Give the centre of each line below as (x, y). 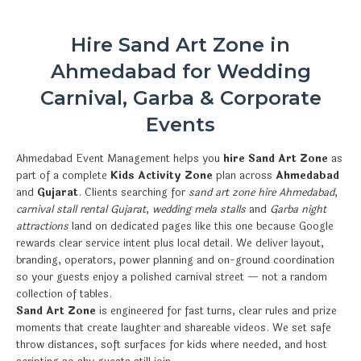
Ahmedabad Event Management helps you (120, 158)
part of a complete (63, 175)
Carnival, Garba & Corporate (180, 98)
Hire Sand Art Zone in (180, 44)
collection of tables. (64, 294)
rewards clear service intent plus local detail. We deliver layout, (170, 243)
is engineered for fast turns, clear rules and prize (216, 311)
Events (180, 124)
